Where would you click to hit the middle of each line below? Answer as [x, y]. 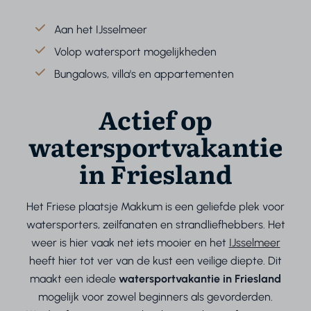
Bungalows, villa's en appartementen [144, 74]
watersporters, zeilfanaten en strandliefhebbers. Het [155, 225]
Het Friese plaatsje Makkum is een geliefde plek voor [155, 207]
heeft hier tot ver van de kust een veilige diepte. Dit [155, 261]
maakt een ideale [74, 279]
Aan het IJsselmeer [101, 30]
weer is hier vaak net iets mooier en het [130, 243]
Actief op [155, 119]
